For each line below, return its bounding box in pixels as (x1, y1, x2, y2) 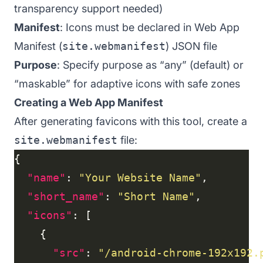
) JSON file (166, 39, 217, 52)
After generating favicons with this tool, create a (14, 114, 247, 127)
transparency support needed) (14, 2, 163, 15)
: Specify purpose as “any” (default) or (57, 58, 244, 71)
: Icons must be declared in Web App (60, 21, 240, 33)
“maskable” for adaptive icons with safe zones (14, 77, 240, 90)
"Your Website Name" (79, 171, 201, 184)
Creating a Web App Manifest (14, 96, 163, 109)
